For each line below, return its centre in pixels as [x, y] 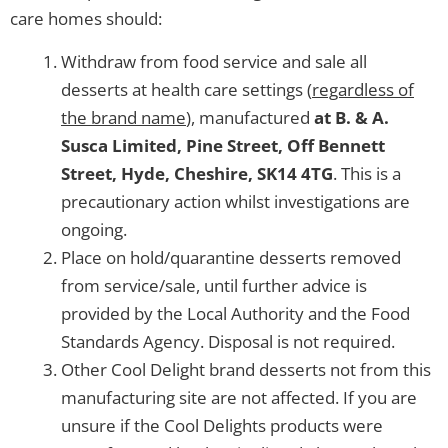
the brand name [123, 117]
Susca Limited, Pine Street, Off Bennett [223, 145]
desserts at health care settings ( [186, 89]
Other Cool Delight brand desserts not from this [246, 369]
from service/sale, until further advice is [214, 285]
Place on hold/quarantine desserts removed [231, 257]
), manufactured [250, 117]
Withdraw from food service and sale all [214, 61]
